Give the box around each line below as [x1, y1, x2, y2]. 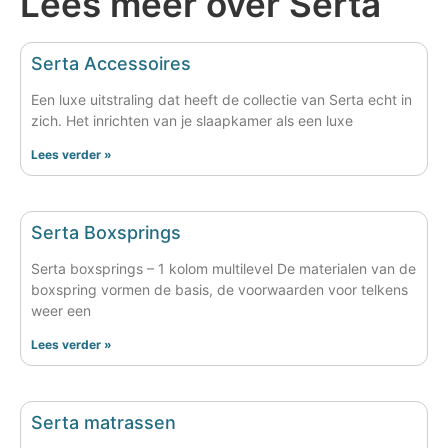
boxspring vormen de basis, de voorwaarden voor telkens [31, 280, 408, 298]
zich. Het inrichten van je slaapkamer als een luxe [31, 111, 353, 129]
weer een [31, 301, 91, 319]
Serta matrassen [31, 411, 176, 433]
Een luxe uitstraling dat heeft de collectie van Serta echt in [31, 90, 412, 108]
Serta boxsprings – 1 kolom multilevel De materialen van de [31, 259, 416, 277]
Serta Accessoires [31, 52, 191, 74]
